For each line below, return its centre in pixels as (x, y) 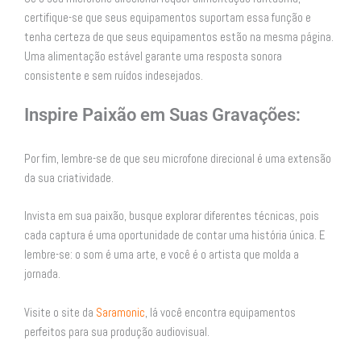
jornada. (42, 274)
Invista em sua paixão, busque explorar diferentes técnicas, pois (172, 216)
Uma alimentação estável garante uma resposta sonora (153, 56)
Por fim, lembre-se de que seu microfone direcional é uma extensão (178, 159)
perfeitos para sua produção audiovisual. (117, 332)
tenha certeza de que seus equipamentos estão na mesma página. (179, 37)
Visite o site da (60, 312)
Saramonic (120, 312)
